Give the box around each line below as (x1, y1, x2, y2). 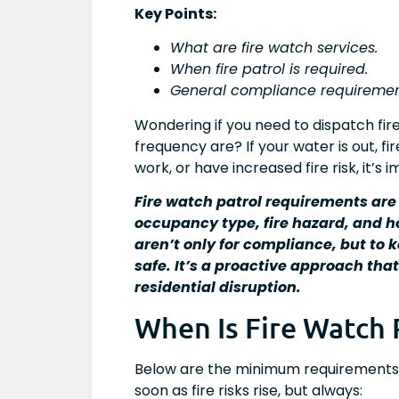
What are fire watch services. (170, 37, 378, 59)
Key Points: (134, 3, 216, 24)
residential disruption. (134, 277, 301, 298)
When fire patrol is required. (170, 59, 368, 80)
